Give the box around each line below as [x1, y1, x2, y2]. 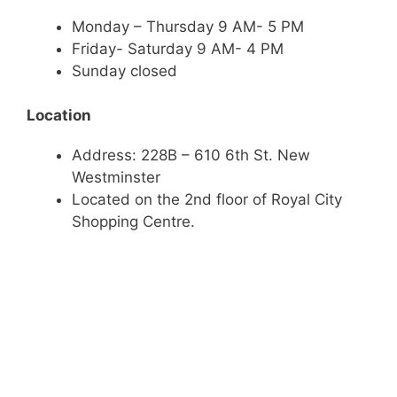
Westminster [72, 168, 165, 186]
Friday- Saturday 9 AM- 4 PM [72, 39, 284, 58]
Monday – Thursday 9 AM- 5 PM [72, 17, 304, 35]
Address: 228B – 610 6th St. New [72, 146, 310, 164]
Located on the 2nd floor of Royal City [72, 191, 342, 208]
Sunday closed [72, 61, 177, 80]
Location [27, 106, 91, 124]
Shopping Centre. [72, 213, 195, 230]
